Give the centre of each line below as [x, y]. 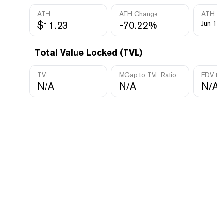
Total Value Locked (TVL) [89, 53]
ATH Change [139, 14]
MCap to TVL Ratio [148, 75]
